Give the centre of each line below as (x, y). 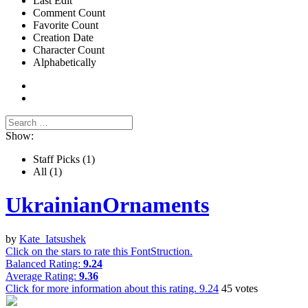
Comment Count (69, 12)
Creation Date (63, 37)
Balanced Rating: (44, 263)
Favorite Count (66, 25)
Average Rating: (42, 276)
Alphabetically (65, 62)
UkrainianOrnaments (107, 205)
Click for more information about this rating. (102, 288)
